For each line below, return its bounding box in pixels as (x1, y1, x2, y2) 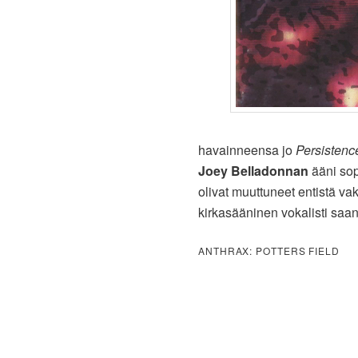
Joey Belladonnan (198, 161, 308, 181)
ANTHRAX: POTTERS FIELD (198, 244, 340, 258)
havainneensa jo (198, 141, 296, 160)
